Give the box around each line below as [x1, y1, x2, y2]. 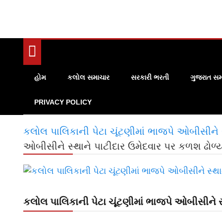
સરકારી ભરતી [131, 73, 169, 82]
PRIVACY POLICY [34, 98, 92, 107]
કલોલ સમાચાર [67, 73, 110, 82]
